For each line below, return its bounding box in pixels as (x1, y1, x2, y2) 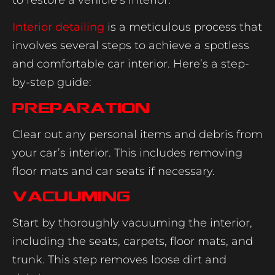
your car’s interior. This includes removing (12, 145, 242, 160)
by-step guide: (12, 76, 91, 90)
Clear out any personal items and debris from (12, 127, 263, 141)
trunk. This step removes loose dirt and (12, 253, 227, 267)
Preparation (12, 103, 150, 113)
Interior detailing (12, 20, 104, 34)
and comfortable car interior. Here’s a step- (12, 57, 249, 71)
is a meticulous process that (104, 20, 262, 34)
